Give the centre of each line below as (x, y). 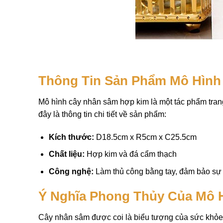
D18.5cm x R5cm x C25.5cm (145, 137)
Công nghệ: (71, 171)
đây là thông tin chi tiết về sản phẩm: (102, 114)
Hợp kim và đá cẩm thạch (130, 154)
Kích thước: (71, 137)
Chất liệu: (66, 154)
